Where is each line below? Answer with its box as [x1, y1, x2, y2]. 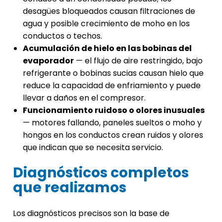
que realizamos [13, 178, 126, 198]
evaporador [23, 55, 74, 67]
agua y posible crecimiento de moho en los [23, 18, 190, 30]
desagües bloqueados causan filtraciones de [23, 5, 195, 17]
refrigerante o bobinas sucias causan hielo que [23, 67, 204, 79]
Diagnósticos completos [13, 163, 189, 183]
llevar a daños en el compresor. [23, 92, 146, 104]
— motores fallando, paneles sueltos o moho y [23, 117, 202, 129]
